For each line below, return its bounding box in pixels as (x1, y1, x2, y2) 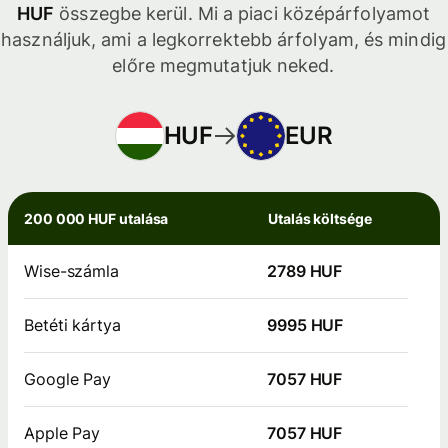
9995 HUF (267, 315, 344, 336)
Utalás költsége (268, 210, 372, 228)
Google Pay (24, 369, 112, 390)
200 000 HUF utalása (24, 210, 169, 228)
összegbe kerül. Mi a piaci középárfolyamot (54, 3, 431, 25)
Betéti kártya (24, 315, 121, 336)
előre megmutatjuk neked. (112, 55, 335, 77)
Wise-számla (24, 261, 120, 282)
